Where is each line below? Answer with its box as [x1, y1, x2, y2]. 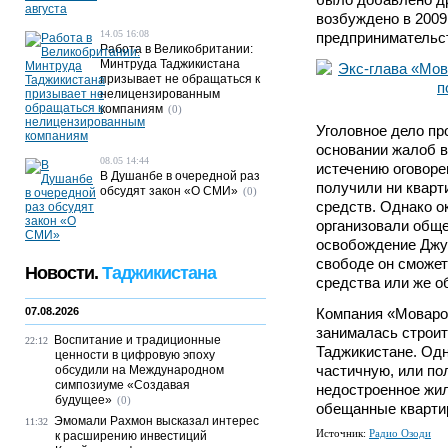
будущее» [55, 393, 112, 407]
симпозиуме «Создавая [55, 378, 190, 392]
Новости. [25, 263, 102, 283]
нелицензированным [100, 87, 220, 101]
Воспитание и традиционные [54, 333, 221, 347]
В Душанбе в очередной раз [100, 169, 260, 183]
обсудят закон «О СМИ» [100, 184, 238, 198]
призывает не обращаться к [100, 72, 260, 86]
